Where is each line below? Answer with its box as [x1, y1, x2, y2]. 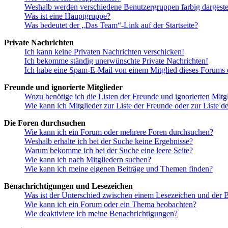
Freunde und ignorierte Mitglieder [4, 83, 123, 92]
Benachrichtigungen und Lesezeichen [4, 182, 133, 191]
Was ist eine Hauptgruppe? [24, 12, 110, 21]
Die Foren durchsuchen [4, 119, 85, 128]
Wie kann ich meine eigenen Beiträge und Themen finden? [24, 164, 213, 174]
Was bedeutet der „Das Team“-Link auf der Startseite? [24, 21, 198, 30]
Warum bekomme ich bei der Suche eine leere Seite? [24, 146, 193, 155]
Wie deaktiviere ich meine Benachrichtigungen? [24, 209, 178, 218]
